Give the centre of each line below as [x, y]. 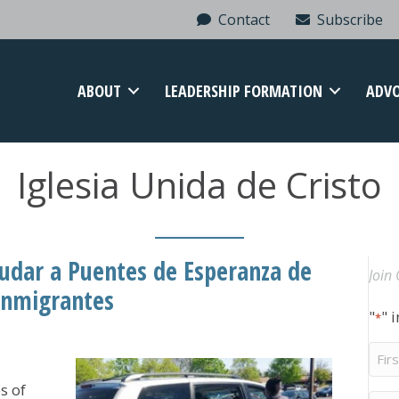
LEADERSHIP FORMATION [244, 91]
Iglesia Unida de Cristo [199, 185]
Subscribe [347, 20]
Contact [241, 20]
